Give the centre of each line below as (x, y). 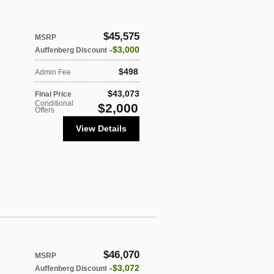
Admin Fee (53, 72)
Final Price (53, 94)
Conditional (54, 103)
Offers (45, 110)
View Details (101, 128)
